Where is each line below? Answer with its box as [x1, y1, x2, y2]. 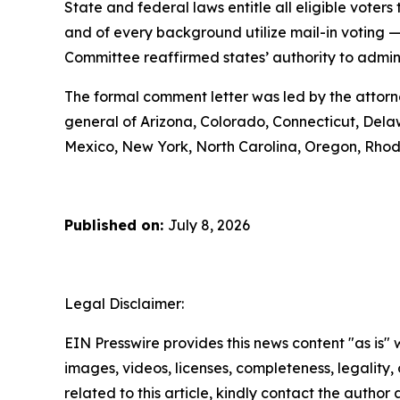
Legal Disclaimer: [64, 295, 184, 312]
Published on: [64, 216, 168, 234]
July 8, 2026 [168, 216, 250, 234]
